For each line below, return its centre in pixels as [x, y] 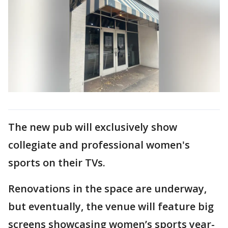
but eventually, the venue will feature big [111, 206]
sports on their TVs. [57, 162]
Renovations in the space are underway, [107, 188]
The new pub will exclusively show [93, 127]
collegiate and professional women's [99, 145]
